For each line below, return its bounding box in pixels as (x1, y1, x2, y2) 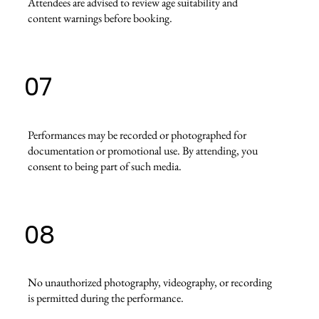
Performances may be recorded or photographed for (27, 127, 246, 142)
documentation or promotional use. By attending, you (27, 142, 258, 158)
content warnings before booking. (27, 11, 172, 26)
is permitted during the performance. (27, 291, 184, 306)
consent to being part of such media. (27, 158, 182, 174)
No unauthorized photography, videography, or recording (27, 275, 272, 291)
